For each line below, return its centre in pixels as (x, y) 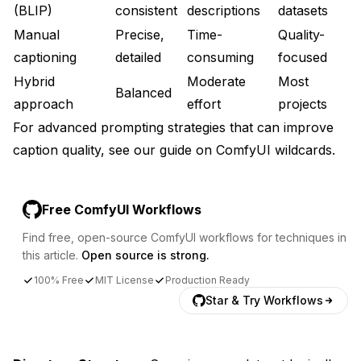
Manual (37, 34)
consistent (146, 10)
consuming (220, 57)
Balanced (143, 92)
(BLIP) (33, 10)
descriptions (224, 10)
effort (204, 104)
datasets (303, 10)
